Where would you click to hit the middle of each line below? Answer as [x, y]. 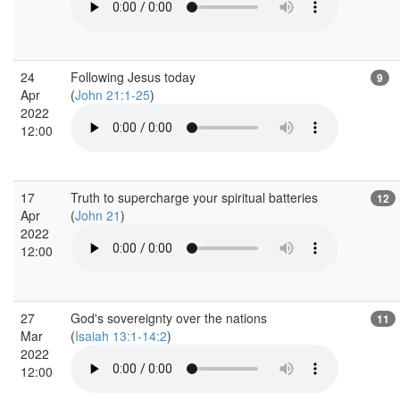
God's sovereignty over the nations [169, 317]
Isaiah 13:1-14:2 [121, 335]
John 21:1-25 [112, 94]
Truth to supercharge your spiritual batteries [194, 197]
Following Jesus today [133, 76]
